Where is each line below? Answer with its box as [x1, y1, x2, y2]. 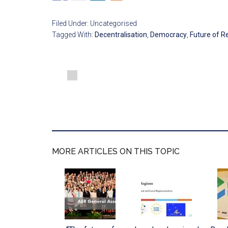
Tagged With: [52, 31, 95, 39]
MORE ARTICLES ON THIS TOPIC [52, 147, 180, 157]
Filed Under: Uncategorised [52, 19, 137, 28]
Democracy [150, 31, 187, 39]
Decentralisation [95, 31, 147, 39]
